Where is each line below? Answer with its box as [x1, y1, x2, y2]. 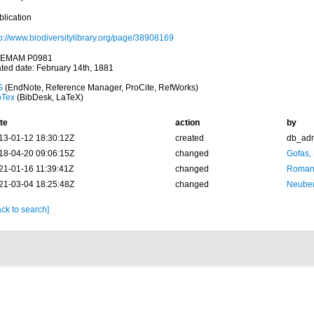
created [175, 133, 204, 143]
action [175, 118, 200, 128]
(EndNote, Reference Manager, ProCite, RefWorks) [2, 83, 198, 93]
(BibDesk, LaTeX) [14, 93, 83, 102]
